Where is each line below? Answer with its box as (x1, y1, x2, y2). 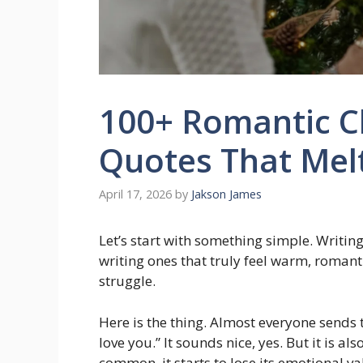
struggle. (99, 271, 156, 291)
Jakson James (191, 186, 262, 203)
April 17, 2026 (99, 186, 172, 203)
